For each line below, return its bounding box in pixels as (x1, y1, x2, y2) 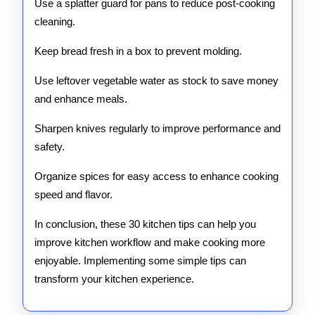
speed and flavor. (34, 188, 112, 200)
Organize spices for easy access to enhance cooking (34, 170, 278, 182)
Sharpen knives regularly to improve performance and (34, 122, 281, 134)
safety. (34, 141, 65, 153)
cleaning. (34, 15, 75, 27)
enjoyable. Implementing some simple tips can (34, 255, 246, 266)
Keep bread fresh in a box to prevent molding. (34, 45, 242, 57)
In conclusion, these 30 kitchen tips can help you (34, 218, 256, 230)
